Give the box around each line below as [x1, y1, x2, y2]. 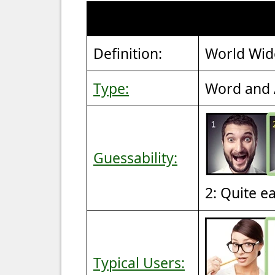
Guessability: [93, 147, 177, 168]
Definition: [93, 43, 162, 63]
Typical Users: [93, 252, 185, 273]
